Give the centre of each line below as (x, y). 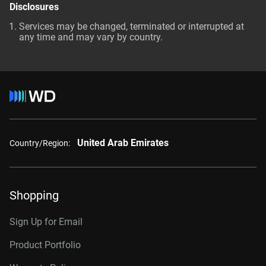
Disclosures (34, 7)
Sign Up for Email (46, 222)
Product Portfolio (45, 245)
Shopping (34, 195)
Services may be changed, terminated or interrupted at (132, 26)
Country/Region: (40, 143)
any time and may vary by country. (91, 37)
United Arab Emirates (123, 143)
